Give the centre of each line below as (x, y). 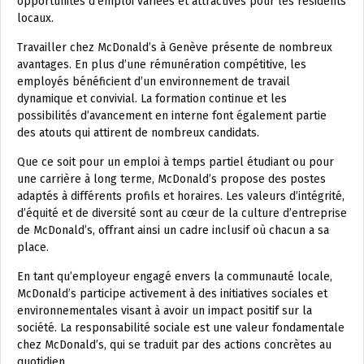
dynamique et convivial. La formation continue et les (152, 98)
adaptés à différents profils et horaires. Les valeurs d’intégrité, (181, 196)
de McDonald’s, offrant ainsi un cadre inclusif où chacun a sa (173, 230)
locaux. (35, 18)
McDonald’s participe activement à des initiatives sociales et (172, 293)
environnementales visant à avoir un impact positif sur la (165, 310)
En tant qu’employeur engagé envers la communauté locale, (175, 276)
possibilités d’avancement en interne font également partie (172, 115)
